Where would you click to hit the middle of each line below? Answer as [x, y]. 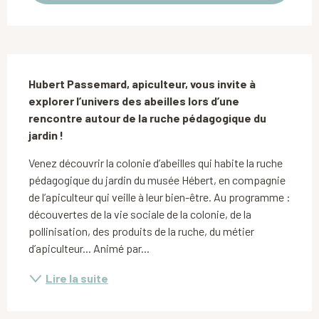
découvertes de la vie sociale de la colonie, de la [140, 214]
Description [55, 68]
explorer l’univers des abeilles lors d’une [134, 101]
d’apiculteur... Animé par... [89, 249]
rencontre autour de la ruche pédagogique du [147, 118]
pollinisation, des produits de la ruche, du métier [141, 231]
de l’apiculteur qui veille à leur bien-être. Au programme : [159, 197]
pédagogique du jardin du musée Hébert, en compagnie [157, 180]
